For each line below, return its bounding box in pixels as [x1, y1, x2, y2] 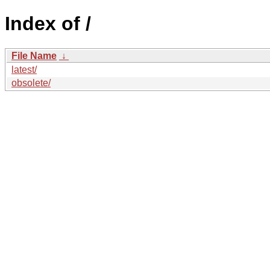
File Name [11, 50, 57, 61]
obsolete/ [11, 77, 51, 88]
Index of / [5, 13, 91, 35]
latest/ [11, 64, 37, 75]
